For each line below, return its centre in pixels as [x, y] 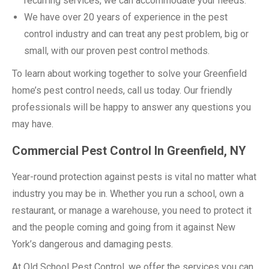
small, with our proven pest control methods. [117, 51]
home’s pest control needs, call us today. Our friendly [122, 90]
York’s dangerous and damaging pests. [92, 244]
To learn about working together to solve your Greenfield [129, 74]
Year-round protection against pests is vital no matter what [134, 177]
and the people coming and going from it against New [124, 227]
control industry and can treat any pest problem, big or [136, 34]
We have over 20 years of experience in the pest [126, 17]
